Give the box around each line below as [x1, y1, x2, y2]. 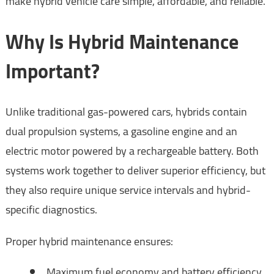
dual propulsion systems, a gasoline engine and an [5, 120, 237, 141]
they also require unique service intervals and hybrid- [5, 179, 251, 200]
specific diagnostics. [5, 199, 97, 220]
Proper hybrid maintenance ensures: [5, 231, 173, 251]
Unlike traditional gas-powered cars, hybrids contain [5, 101, 247, 122]
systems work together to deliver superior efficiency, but [5, 160, 265, 180]
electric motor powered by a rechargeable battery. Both [5, 140, 259, 161]
